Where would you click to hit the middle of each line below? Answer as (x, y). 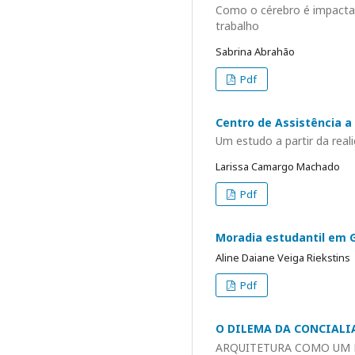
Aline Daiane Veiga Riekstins (283, 258)
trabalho (237, 25)
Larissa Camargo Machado (278, 166)
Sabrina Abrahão (255, 51)
